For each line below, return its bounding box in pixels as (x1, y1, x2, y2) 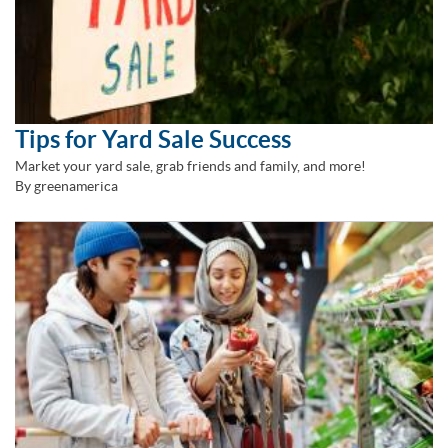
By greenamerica (15, 177, 118, 194)
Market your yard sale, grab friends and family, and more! (15, 157, 366, 174)
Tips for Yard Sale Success (15, 125, 291, 153)
